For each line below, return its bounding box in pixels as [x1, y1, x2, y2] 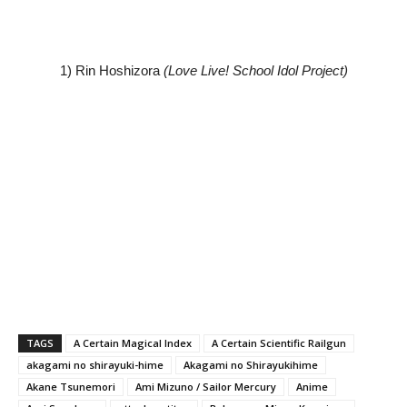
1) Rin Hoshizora [59, 63, 164, 79]
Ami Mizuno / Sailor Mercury [135, 380, 276, 394]
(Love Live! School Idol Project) [163, 63, 348, 79]
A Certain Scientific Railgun [212, 336, 346, 351]
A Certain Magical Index [74, 336, 192, 351]
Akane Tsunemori [26, 380, 115, 394]
